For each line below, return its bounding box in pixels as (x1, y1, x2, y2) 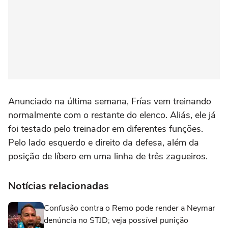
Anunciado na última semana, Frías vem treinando (8, 95, 211, 107)
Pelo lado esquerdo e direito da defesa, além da (8, 136, 199, 149)
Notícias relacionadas (8, 179, 109, 193)
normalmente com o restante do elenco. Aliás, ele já (8, 108, 216, 121)
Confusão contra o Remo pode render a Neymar (44, 202, 215, 214)
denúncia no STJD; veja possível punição (44, 214, 188, 226)
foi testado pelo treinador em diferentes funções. (8, 122, 203, 135)
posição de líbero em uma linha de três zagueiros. (8, 150, 208, 162)
